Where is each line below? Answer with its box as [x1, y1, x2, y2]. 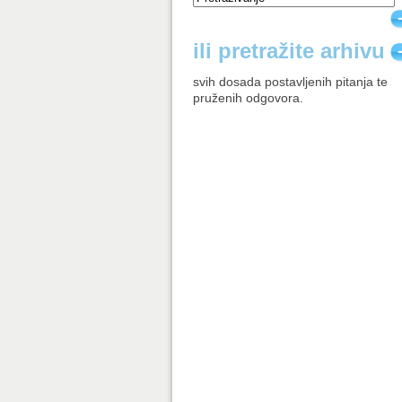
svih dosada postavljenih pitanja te [193, 74, 389, 89]
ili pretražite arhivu [193, 39, 386, 63]
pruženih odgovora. [193, 91, 304, 105]
